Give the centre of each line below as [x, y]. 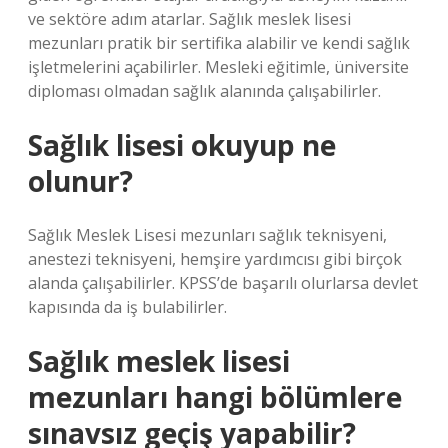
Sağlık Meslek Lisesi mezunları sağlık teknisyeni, [207, 235]
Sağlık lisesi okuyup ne [182, 145]
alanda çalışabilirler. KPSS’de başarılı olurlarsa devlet [223, 283]
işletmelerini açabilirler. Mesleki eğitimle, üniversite [218, 67]
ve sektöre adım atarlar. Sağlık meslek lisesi [189, 19]
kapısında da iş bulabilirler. [127, 307]
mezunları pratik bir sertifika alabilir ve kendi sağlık [219, 43]
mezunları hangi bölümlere [215, 397]
